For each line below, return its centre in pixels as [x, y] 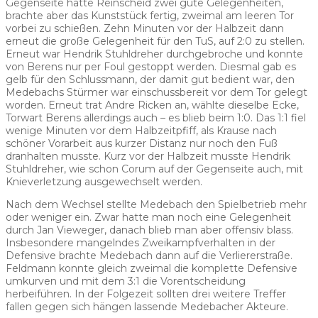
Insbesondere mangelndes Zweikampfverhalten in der [141, 243]
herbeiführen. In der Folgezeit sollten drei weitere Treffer [146, 294]
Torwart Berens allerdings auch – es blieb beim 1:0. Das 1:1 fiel [156, 118]
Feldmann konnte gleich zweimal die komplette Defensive [152, 269]
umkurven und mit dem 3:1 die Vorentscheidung [126, 281]
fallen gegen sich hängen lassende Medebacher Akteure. [147, 307]
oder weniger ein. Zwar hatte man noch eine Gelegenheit [148, 218]
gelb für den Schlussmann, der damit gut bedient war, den [150, 80]
